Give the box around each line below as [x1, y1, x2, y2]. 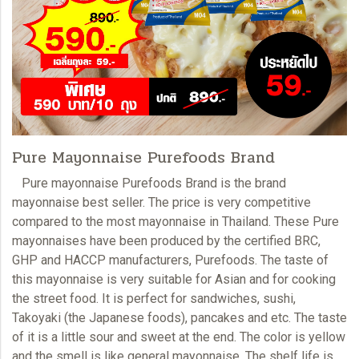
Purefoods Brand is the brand [119, 175, 286, 191]
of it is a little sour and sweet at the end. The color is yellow [12, 329, 345, 345]
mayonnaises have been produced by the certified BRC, [12, 232, 321, 248]
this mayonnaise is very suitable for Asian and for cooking [12, 271, 336, 287]
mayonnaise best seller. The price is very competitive [12, 194, 311, 210]
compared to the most [12, 213, 139, 229]
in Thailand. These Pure [206, 213, 339, 229]
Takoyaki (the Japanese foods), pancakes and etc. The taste [12, 309, 347, 325]
